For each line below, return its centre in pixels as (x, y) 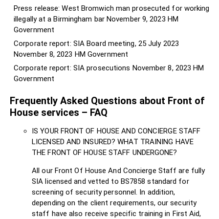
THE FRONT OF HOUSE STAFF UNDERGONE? (105, 152)
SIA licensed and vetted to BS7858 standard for (110, 181)
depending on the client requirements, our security (114, 203)
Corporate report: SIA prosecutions (72, 68)
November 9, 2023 (136, 19)
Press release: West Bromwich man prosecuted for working (112, 8)
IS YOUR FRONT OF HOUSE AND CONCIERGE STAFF (116, 131)
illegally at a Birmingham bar (59, 19)
